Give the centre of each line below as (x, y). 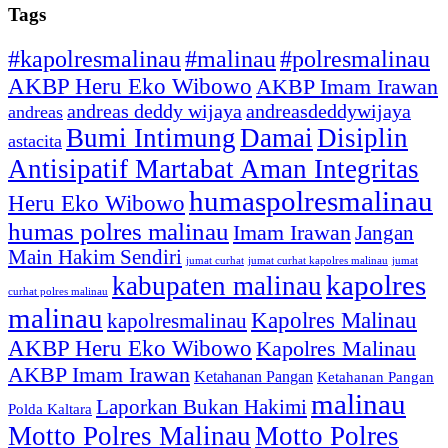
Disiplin (362, 138)
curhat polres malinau (58, 291)
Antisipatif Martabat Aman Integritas (213, 169)
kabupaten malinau (217, 286)
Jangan (384, 233)
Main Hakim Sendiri (95, 257)
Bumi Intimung (151, 138)
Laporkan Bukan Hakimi (201, 407)
